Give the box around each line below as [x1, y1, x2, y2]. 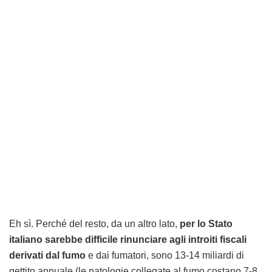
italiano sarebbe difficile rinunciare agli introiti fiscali [9, 234, 246, 245]
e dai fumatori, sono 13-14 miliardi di [86, 250, 244, 261]
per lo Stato [180, 219, 233, 229]
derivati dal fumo [9, 250, 86, 261]
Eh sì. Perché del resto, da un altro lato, [9, 219, 180, 229]
